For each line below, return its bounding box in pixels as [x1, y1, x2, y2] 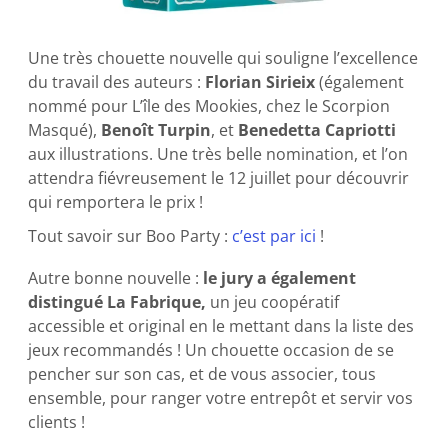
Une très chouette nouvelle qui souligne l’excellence [28, 47, 419, 70]
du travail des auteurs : [28, 71, 206, 94]
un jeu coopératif [206, 291, 340, 314]
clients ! [28, 411, 86, 434]
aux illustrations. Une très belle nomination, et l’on [28, 143, 409, 166]
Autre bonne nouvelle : [28, 267, 204, 290]
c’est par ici [232, 225, 317, 248]
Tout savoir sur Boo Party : [28, 225, 233, 248]
